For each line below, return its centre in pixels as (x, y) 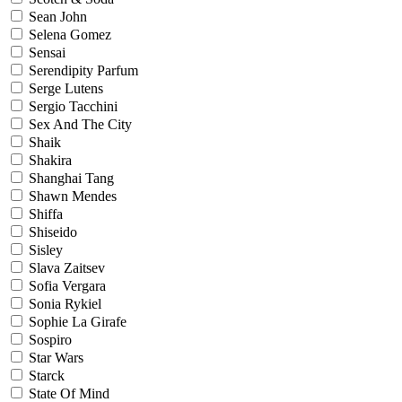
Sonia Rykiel (65, 304)
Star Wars (56, 358)
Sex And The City (80, 124)
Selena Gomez (70, 35)
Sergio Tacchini (73, 106)
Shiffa (46, 214)
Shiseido (53, 232)
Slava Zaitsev (67, 268)
